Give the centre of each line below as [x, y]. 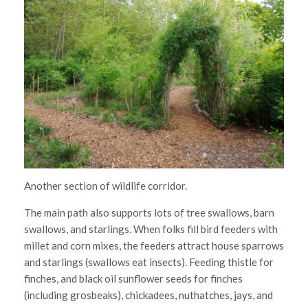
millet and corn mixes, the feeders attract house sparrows [154, 246]
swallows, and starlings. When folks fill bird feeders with [151, 229]
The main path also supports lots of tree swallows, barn [149, 213]
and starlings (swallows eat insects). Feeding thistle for [149, 262]
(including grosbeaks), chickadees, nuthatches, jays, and [148, 295]
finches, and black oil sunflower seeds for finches [133, 279]
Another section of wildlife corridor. [106, 186]
